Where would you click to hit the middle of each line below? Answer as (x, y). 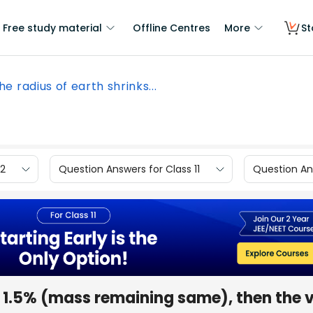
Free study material (52, 28)
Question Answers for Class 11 (129, 169)
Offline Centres (172, 28)
